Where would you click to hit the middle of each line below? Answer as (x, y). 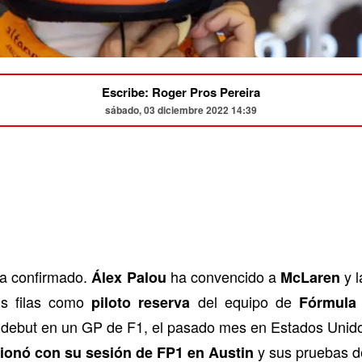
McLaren (310, 277)
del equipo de (244, 301)
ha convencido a (223, 276)
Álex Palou (129, 277)
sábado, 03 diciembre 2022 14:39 (181, 109)
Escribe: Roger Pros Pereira (181, 92)
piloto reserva (141, 302)
